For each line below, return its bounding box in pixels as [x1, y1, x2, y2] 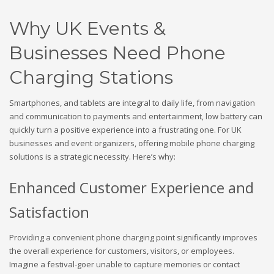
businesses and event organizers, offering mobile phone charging [9, 137, 254, 149]
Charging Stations [9, 65, 173, 89]
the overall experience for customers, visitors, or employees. [9, 245, 234, 256]
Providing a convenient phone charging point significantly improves [9, 231, 257, 243]
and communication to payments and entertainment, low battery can [9, 110, 262, 122]
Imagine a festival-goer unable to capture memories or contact [9, 258, 240, 270]
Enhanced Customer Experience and [9, 177, 254, 198]
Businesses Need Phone [9, 41, 226, 64]
